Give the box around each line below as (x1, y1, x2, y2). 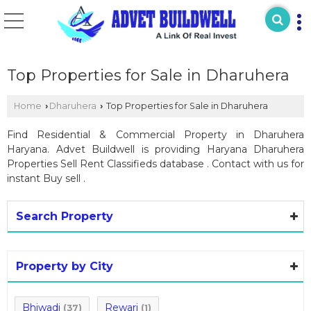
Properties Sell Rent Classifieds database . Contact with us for (7, 158, 304, 170)
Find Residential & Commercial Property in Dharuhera (7, 128, 304, 141)
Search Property (16, 210, 113, 223)
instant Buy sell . (7, 172, 85, 185)
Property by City (16, 260, 113, 273)
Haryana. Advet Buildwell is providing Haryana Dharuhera (7, 143, 304, 155)
